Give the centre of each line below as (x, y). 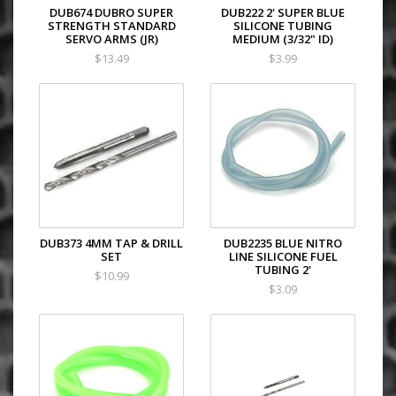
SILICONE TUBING (283, 26)
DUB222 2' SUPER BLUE (283, 12)
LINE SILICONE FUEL (283, 256)
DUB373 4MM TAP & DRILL (111, 243)
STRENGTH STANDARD (111, 26)
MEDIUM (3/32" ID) (283, 39)
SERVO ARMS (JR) (111, 39)
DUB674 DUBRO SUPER (111, 12)
